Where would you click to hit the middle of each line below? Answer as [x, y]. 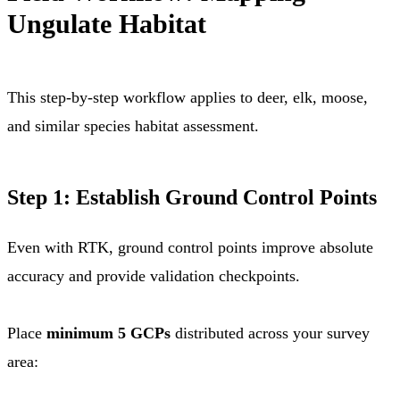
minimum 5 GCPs [108, 333]
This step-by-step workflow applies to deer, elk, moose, [187, 97]
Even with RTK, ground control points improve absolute [190, 247]
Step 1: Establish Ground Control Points [192, 197]
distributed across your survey [270, 333]
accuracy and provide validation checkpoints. [154, 275]
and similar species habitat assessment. [133, 125]
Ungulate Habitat [107, 23]
